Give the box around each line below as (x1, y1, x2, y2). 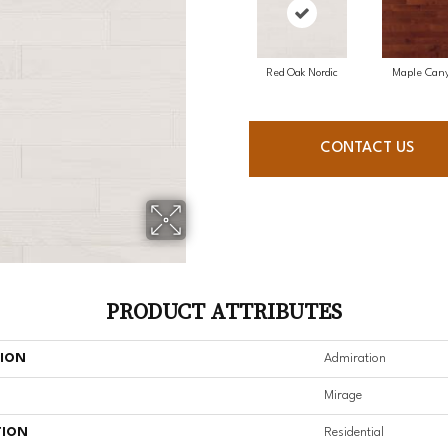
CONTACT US (319, 141, 414, 157)
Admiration (324, 352, 386, 366)
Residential (324, 426, 384, 440)
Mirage (324, 389, 362, 403)
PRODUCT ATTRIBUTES (106, 296, 342, 327)
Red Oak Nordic (265, 68, 338, 80)
